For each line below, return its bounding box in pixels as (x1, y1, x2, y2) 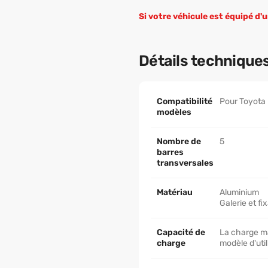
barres (157, 147, 184, 157)
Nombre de (157, 136, 201, 147)
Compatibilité (157, 96, 212, 106)
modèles (157, 107, 191, 117)
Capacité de (157, 227, 205, 237)
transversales (157, 158, 214, 168)
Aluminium (219, 187, 259, 197)
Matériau (157, 187, 193, 197)
